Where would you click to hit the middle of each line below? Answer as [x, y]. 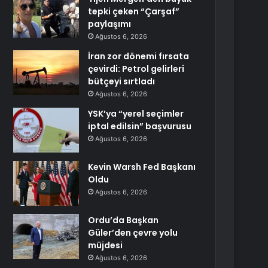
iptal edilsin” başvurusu [140, 126]
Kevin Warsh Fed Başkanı [142, 167]
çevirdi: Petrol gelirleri [136, 69]
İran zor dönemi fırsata [139, 56]
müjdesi [106, 245]
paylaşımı [110, 24]
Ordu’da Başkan [124, 220]
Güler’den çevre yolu [133, 233]
